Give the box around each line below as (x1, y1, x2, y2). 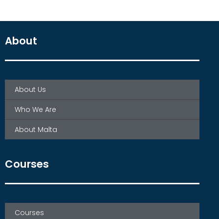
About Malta (15, 125, 57, 135)
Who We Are (15, 105, 56, 115)
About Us (15, 85, 46, 95)
